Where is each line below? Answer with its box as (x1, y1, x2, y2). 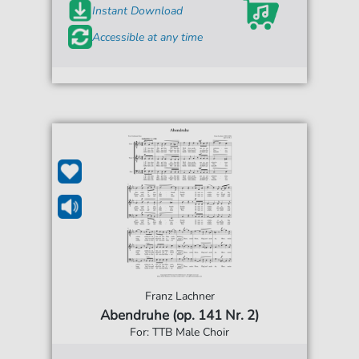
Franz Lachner (144, 288, 215, 305)
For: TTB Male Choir (130, 325, 229, 341)
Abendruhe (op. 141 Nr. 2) (100, 306, 259, 325)
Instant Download (92, 2, 184, 18)
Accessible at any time (92, 29, 204, 45)
